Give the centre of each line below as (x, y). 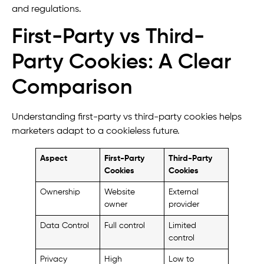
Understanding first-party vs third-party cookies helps (127, 118)
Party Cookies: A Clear (121, 63)
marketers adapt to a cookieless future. (97, 132)
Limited (183, 226)
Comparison (72, 88)
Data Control (65, 226)
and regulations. (47, 9)
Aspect (54, 159)
